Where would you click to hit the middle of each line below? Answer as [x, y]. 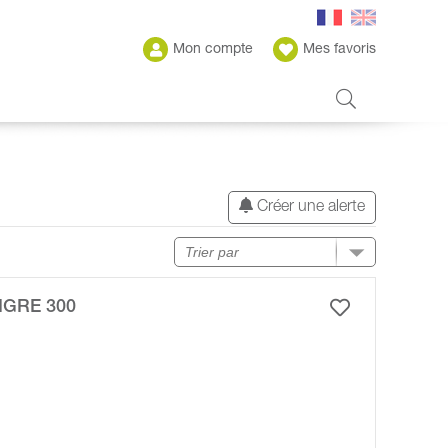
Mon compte [213, 49]
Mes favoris [339, 49]
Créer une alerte [309, 208]
